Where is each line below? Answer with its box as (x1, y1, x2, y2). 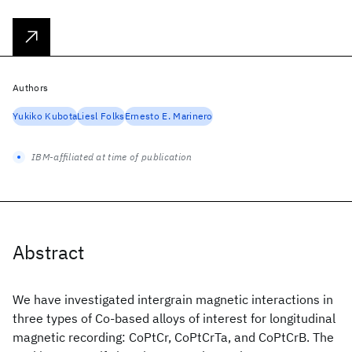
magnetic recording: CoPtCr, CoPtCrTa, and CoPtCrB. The (13, 329, 334, 345)
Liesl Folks (77, 110, 125, 122)
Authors (13, 82, 49, 93)
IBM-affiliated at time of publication (31, 151, 192, 163)
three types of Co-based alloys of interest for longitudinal (13, 310, 335, 326)
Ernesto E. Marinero (124, 110, 213, 122)
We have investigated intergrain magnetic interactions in (13, 291, 333, 307)
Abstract (13, 240, 84, 265)
